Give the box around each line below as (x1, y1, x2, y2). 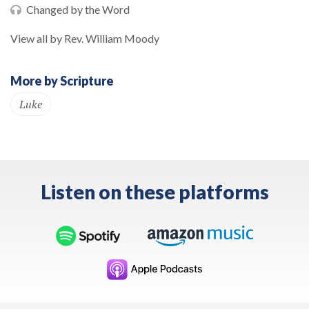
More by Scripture (10, 73, 114, 88)
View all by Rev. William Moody (10, 32, 159, 45)
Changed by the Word (26, 3, 130, 16)
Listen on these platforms (40, 180, 269, 203)
